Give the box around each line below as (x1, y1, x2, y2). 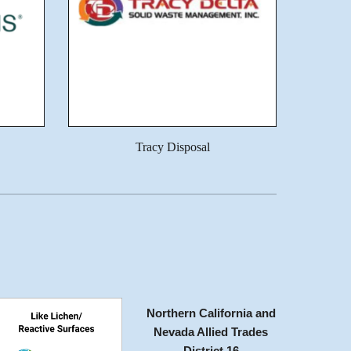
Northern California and (146, 307, 276, 320)
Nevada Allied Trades (154, 326, 269, 338)
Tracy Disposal (135, 140, 210, 154)
